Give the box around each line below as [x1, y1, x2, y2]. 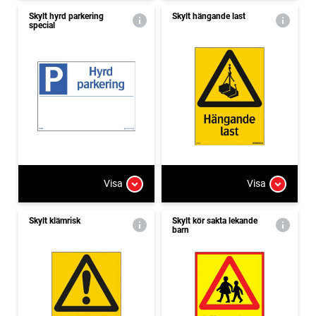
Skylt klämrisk [29, 215, 80, 226]
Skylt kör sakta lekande [172, 215, 257, 226]
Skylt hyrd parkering [29, 11, 104, 21]
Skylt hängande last [172, 11, 245, 21]
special [29, 20, 55, 30]
